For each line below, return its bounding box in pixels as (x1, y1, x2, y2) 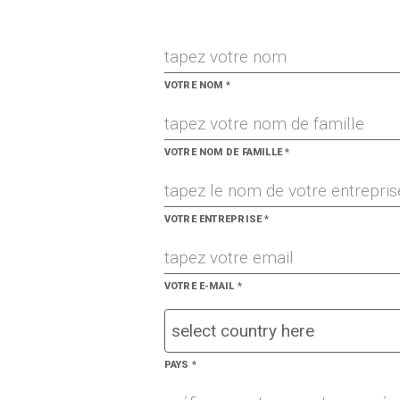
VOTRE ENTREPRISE (163, 213, 265, 225)
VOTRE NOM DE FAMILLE (163, 146, 286, 158)
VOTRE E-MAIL (163, 280, 237, 292)
